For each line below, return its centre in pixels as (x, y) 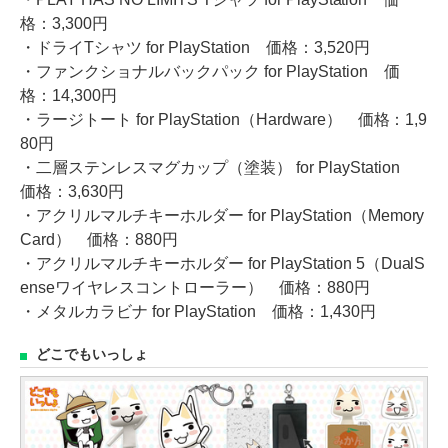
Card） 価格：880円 (99, 239)
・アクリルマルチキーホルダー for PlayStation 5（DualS (223, 263)
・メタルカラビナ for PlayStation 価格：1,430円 (198, 311)
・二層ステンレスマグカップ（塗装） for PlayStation (218, 167)
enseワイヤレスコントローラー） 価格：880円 (195, 287)
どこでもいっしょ (92, 354)
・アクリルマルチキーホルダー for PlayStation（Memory (222, 215)
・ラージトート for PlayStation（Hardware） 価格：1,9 (224, 119)
